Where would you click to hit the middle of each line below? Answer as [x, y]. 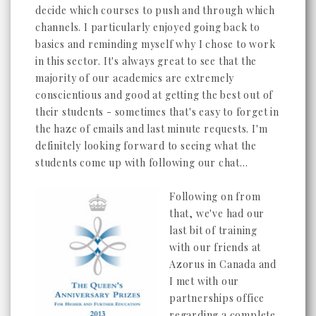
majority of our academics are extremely [135, 78]
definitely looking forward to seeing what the [146, 145]
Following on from [215, 196]
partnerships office [217, 298]
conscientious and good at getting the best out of [154, 95]
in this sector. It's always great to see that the [146, 61]
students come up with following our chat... [142, 162]
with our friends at [215, 247]
